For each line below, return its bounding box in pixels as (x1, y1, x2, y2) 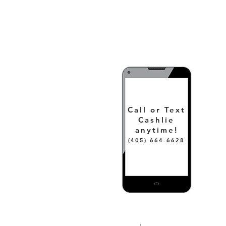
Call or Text (127, 105, 186, 115)
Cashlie (138, 115, 175, 125)
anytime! (135, 125, 178, 135)
